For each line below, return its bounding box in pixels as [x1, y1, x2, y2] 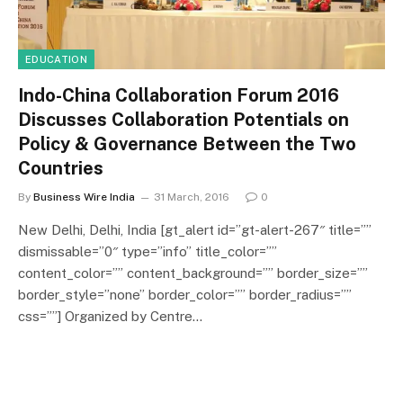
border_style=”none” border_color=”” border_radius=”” [18, 286, 352, 302]
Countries [18, 157, 103, 179]
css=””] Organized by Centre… [18, 308, 202, 324]
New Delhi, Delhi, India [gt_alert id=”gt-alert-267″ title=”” [18, 221, 372, 237]
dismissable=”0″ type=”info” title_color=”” [18, 243, 277, 259]
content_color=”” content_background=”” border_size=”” [18, 264, 368, 281]
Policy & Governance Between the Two [18, 132, 356, 155]
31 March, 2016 [154, 190, 229, 203]
